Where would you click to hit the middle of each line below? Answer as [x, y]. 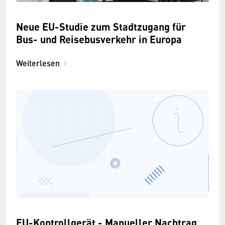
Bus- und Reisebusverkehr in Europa [99, 39]
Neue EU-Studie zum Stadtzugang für [101, 27]
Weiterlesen [38, 63]
